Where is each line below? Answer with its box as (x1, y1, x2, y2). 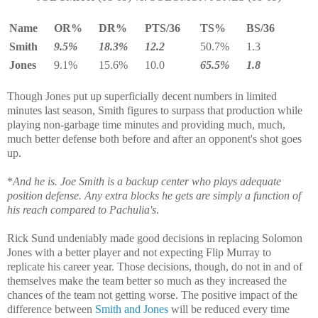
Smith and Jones (95, 302, 168, 315)
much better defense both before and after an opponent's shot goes (7, 132, 302, 145)
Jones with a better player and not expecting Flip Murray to (7, 246, 271, 258)
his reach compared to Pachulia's (7, 203, 156, 216)
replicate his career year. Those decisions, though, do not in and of (7, 260, 302, 273)
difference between (7, 302, 95, 315)
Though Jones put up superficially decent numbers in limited (7, 89, 277, 102)
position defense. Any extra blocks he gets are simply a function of (7, 189, 301, 202)
